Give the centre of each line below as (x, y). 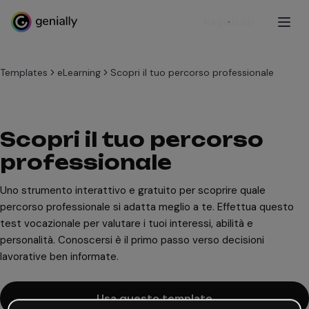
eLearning (79, 72)
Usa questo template (154, 298)
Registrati (229, 22)
